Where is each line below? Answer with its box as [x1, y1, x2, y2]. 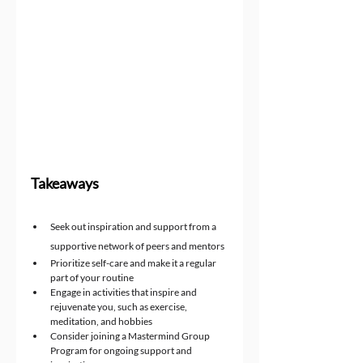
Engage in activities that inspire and [50, 285, 199, 298]
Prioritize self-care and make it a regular [50, 256, 218, 269]
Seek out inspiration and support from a [50, 220, 218, 233]
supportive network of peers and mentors [50, 239, 224, 252]
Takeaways [31, 173, 99, 192]
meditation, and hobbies [50, 314, 152, 327]
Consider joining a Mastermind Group [50, 329, 211, 342]
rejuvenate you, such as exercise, [50, 300, 189, 313]
